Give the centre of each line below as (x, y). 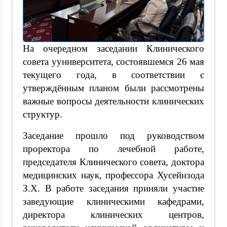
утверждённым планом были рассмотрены (113, 88)
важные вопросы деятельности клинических (113, 101)
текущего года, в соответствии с (113, 74)
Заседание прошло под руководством (113, 135)
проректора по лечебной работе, (113, 148)
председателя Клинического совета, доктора (113, 162)
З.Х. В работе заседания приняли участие (113, 188)
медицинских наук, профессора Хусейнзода (113, 175)
